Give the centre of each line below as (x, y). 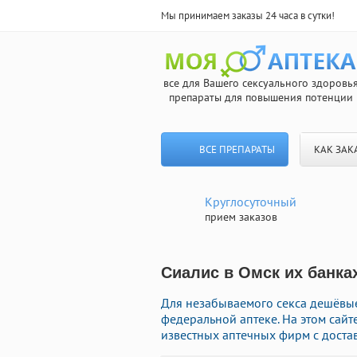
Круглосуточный (251, 202)
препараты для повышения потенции (261, 97)
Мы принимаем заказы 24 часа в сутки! (248, 16)
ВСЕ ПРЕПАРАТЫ (237, 149)
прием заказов (241, 217)
